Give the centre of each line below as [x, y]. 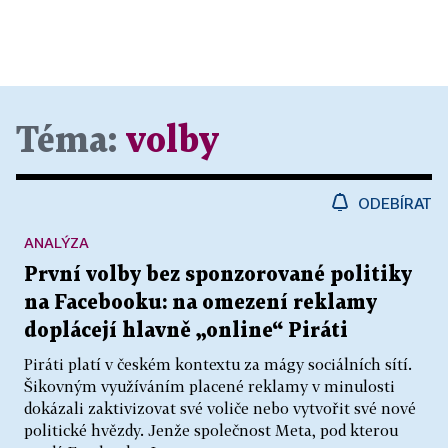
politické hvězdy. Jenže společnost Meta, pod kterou [211, 430]
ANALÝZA [56, 242]
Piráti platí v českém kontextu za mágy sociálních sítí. [218, 364]
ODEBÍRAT [395, 203]
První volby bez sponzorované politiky [218, 275]
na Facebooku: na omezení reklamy [200, 303]
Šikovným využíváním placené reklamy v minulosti [209, 386]
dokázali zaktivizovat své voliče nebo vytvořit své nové [220, 408]
